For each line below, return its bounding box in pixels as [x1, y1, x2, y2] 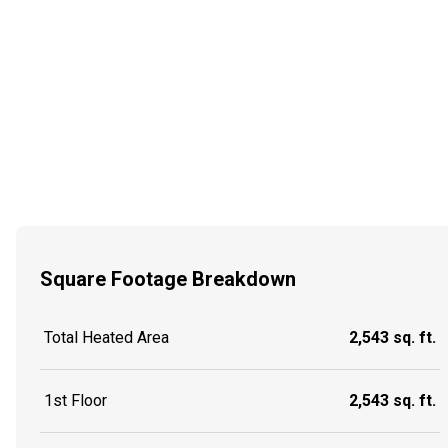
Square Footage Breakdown [40, 266, 296, 291]
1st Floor [44, 391, 107, 411]
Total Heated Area [44, 328, 169, 348]
